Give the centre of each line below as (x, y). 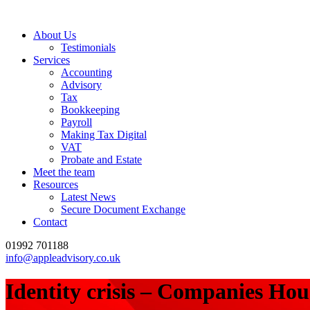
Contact (50, 222)
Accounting (86, 72)
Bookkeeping (90, 110)
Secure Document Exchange (123, 209)
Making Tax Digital (104, 135)
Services (52, 60)
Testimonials (88, 47)
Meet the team (64, 172)
